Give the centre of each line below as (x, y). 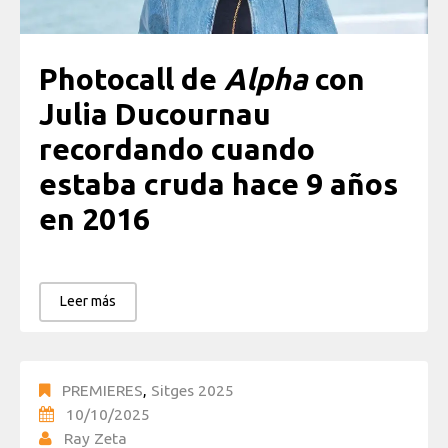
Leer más (88, 301)
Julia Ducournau (155, 113)
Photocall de (131, 78)
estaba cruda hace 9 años (218, 183)
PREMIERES (102, 390)
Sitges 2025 (192, 390)
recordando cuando (177, 148)
